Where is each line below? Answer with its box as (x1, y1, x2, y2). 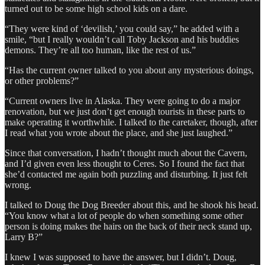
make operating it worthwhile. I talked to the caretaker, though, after (5, 117, 257, 128)
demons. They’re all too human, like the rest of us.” (5, 45, 196, 56)
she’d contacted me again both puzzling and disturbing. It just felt (5, 169, 247, 180)
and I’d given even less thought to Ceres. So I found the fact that (5, 159, 244, 169)
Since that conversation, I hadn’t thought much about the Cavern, (5, 148, 247, 159)
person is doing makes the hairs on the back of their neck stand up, (5, 221, 252, 232)
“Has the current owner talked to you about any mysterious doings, (5, 65, 254, 76)
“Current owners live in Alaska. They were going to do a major (5, 96, 240, 106)
